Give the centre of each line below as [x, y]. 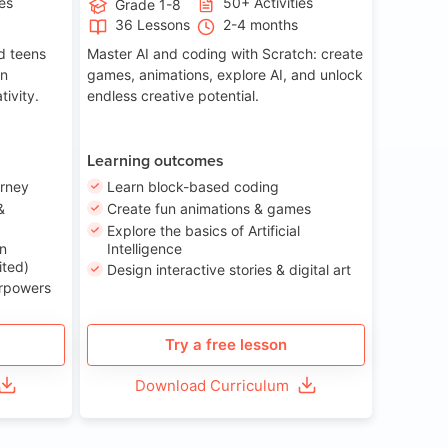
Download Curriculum [212, 385]
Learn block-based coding [193, 187]
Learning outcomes [156, 160]
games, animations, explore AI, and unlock [225, 75]
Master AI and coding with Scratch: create [225, 54]
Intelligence [144, 248]
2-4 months [260, 25]
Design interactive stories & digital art [229, 270]
